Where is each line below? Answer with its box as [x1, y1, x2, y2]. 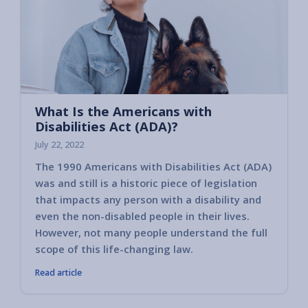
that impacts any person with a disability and [35, 192, 261, 207]
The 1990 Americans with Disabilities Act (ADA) [35, 159, 272, 174]
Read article [35, 267, 82, 279]
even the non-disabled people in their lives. [35, 209, 250, 223]
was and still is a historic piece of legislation [35, 176, 257, 190]
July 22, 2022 [35, 138, 84, 151]
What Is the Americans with [35, 102, 212, 120]
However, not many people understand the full [35, 225, 267, 240]
